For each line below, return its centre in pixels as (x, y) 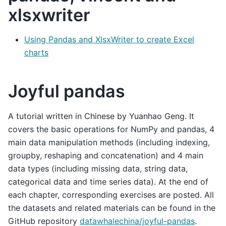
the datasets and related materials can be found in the (112, 208)
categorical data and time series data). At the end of (108, 182)
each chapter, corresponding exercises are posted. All (111, 195)
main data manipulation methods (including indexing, (109, 143)
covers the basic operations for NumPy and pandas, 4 (111, 129)
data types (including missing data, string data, (98, 169)
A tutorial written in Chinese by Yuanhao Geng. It (101, 116)
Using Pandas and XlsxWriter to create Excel (109, 40)
